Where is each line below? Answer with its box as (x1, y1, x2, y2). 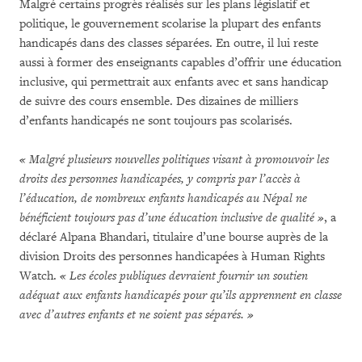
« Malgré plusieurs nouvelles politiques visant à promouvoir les (19, 152, 329, 167)
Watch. (19, 268, 60, 284)
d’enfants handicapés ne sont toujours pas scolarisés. (19, 113, 293, 128)
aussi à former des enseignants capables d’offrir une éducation (19, 55, 342, 70)
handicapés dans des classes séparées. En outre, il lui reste (19, 36, 318, 51)
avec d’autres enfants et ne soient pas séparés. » (19, 307, 254, 322)
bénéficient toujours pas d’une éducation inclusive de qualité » (19, 210, 324, 225)
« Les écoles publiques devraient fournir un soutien (60, 268, 308, 284)
